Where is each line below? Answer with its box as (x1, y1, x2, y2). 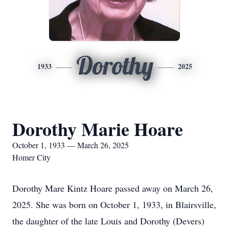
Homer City (12, 152, 51, 163)
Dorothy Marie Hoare (12, 116, 183, 142)
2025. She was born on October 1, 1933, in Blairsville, (12, 198, 216, 211)
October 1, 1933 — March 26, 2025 (12, 140, 129, 150)
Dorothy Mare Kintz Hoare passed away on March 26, (12, 182, 213, 194)
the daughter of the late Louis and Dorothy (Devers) (12, 215, 204, 227)
